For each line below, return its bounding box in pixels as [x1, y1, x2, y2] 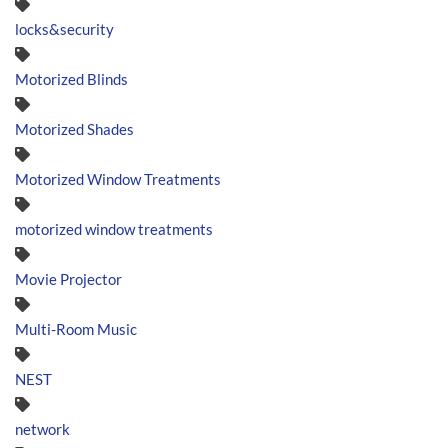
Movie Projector [15, 269, 122, 288]
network [15, 419, 70, 438]
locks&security [15, 19, 114, 38]
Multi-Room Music [15, 319, 137, 338]
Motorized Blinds [15, 69, 128, 88]
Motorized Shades [15, 119, 134, 138]
